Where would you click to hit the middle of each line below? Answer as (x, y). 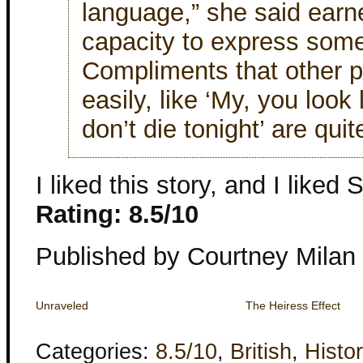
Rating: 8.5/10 (117, 214)
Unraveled (62, 305)
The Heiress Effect (293, 305)
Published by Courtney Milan (196, 256)
